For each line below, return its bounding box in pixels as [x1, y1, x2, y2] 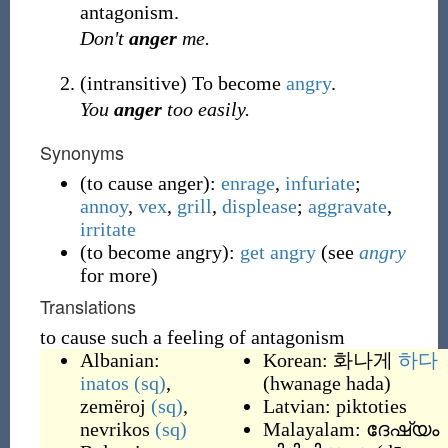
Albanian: [79, 349, 160, 371]
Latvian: [262, 395, 336, 417]
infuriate [284, 172, 355, 194]
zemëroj [79, 395, 146, 417]
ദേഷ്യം [365, 418, 439, 440]
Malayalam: [262, 418, 366, 440]
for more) [79, 264, 158, 286]
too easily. [161, 98, 250, 120]
